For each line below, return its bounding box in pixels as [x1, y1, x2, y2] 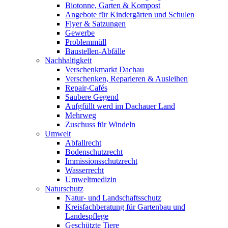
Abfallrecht [65, 138, 101, 147]
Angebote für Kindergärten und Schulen [65, 10, 194, 19]
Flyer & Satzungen [65, 19, 126, 28]
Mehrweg [65, 110, 96, 120]
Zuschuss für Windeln [65, 120, 135, 129]
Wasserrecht [65, 165, 104, 175]
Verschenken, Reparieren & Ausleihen [65, 74, 188, 83]
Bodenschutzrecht [65, 147, 123, 156]
